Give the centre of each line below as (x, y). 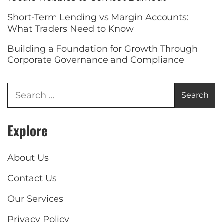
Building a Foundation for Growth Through (103, 48)
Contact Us (32, 178)
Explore (28, 131)
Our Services (35, 199)
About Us (28, 158)
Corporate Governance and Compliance (96, 60)
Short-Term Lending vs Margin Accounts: (98, 18)
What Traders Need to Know (71, 29)
